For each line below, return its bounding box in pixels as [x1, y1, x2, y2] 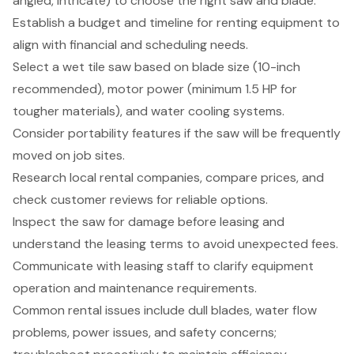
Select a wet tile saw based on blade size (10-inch [13, 58, 300, 75]
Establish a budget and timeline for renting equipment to [13, 13, 340, 31]
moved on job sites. [13, 146, 125, 164]
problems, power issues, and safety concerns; [13, 323, 277, 341]
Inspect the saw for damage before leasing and [13, 213, 284, 230]
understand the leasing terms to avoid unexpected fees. [13, 235, 338, 252]
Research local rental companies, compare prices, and [13, 168, 324, 186]
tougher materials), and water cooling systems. [13, 102, 284, 119]
